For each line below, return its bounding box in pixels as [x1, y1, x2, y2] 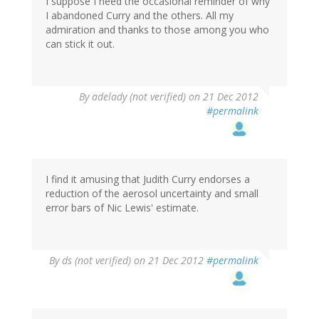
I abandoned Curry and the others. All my [46, 9, 234, 23]
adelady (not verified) [92, 90, 186, 104]
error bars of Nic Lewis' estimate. [46, 201, 199, 215]
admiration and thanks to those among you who [46, 23, 269, 37]
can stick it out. [46, 37, 115, 51]
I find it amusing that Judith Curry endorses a [46, 172, 250, 187]
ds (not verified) [62, 253, 131, 268]
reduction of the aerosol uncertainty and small [46, 187, 258, 201]
